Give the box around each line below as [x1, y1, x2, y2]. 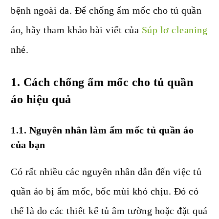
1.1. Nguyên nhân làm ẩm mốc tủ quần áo [11, 125, 194, 136]
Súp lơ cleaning [141, 24, 208, 36]
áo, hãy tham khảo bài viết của [11, 24, 142, 36]
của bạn [11, 139, 45, 151]
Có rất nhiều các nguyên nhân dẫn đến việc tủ [11, 166, 202, 177]
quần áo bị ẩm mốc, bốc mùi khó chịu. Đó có [11, 186, 199, 197]
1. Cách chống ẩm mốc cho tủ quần [11, 76, 194, 89]
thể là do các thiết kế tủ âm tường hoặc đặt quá [11, 205, 208, 217]
